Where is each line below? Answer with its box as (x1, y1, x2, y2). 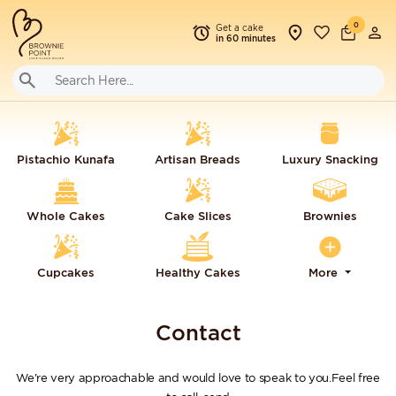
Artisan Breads (155, 153, 241, 166)
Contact (155, 320, 241, 346)
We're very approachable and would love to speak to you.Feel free (16, 371, 380, 385)
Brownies (302, 209, 357, 223)
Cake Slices (164, 209, 232, 223)
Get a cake (215, 22, 263, 33)
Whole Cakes (27, 209, 106, 223)
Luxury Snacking (281, 153, 378, 166)
